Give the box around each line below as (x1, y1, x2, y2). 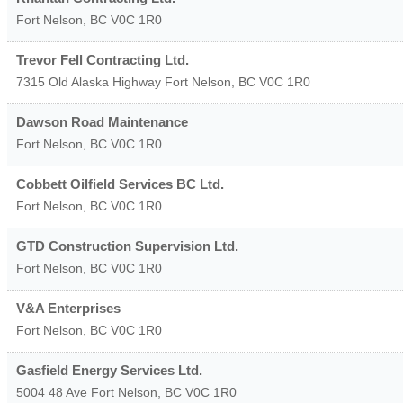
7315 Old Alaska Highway (16, 74, 165, 89)
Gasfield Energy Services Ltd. (16, 362, 202, 378)
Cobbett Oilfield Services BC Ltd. (16, 175, 224, 192)
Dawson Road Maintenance (16, 113, 188, 130)
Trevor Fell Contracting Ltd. (16, 51, 189, 67)
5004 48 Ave (16, 384, 87, 399)
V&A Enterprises (16, 300, 121, 316)
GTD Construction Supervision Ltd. (16, 237, 238, 254)
